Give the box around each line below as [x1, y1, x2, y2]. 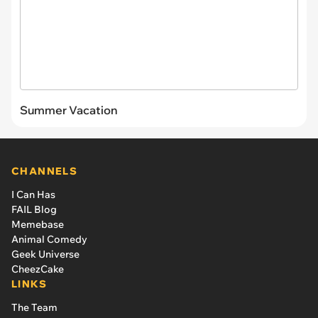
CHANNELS [11, 164, 78, 177]
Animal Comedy [11, 232, 87, 246]
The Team [11, 300, 57, 314]
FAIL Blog [11, 202, 57, 216]
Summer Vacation [20, 102, 118, 117]
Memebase [11, 217, 64, 231]
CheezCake [11, 262, 64, 275]
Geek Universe [11, 247, 79, 261]
